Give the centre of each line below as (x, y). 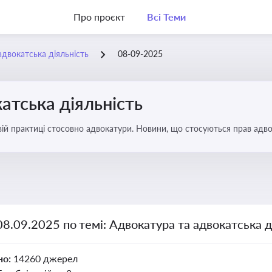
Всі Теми (166, 17)
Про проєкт (99, 17)
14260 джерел (45, 258)
